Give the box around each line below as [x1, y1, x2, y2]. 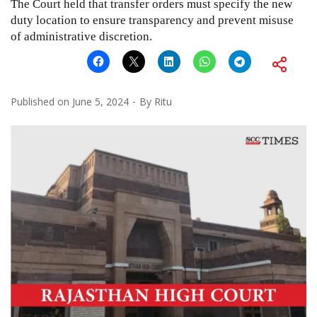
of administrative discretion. [11, 29, 152, 43]
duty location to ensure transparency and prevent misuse [11, 13, 294, 27]
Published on [11, 94, 72, 108]
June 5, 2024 [72, 94, 129, 108]
